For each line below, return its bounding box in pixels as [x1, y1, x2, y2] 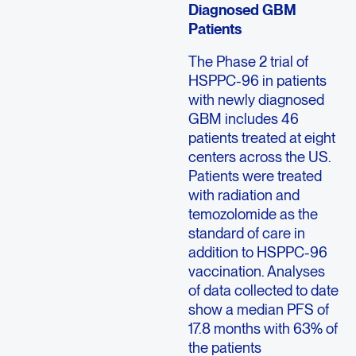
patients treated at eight [188, 128, 335, 146]
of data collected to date [188, 281, 339, 299]
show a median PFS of [188, 300, 329, 318]
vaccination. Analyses [188, 261, 325, 280]
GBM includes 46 [188, 109, 299, 127]
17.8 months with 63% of [188, 319, 338, 337]
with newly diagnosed [188, 90, 324, 108]
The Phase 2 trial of [188, 52, 308, 70]
